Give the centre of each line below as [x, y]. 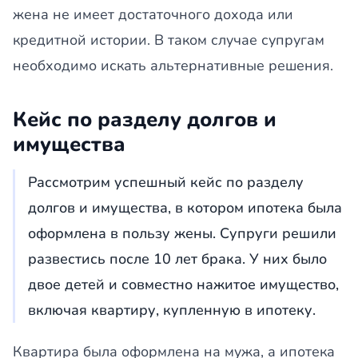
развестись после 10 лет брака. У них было [177, 259]
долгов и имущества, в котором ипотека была [185, 208]
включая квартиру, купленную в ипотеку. [172, 310]
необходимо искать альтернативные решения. [173, 66]
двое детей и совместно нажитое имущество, [183, 284]
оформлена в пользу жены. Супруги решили [182, 233]
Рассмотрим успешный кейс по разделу [166, 182]
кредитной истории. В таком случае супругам [169, 40]
